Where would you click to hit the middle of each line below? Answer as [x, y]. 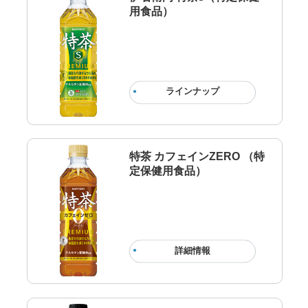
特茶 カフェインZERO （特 [197, 156]
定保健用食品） [167, 170]
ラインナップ [192, 92]
